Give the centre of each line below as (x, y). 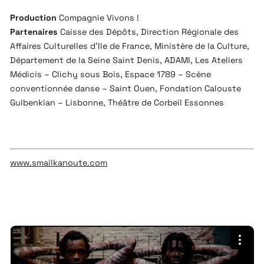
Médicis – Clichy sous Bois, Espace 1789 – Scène (111, 75)
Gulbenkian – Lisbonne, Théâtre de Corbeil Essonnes (117, 103)
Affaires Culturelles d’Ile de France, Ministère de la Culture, (130, 46)
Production (34, 18)
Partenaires (34, 32)
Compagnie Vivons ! (98, 18)
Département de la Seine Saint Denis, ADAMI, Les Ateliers (127, 60)
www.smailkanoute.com (59, 163)
